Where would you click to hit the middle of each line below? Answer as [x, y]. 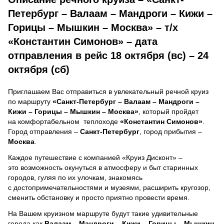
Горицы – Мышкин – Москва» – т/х [93, 27]
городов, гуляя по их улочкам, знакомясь [75, 177]
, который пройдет [168, 111]
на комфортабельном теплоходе [64, 121]
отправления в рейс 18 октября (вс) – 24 [108, 55]
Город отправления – [44, 131]
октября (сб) [39, 69]
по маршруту [30, 101]
